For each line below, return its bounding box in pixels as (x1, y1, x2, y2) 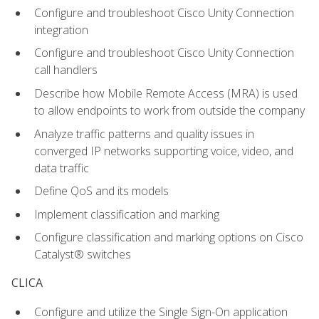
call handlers (34, 62, 98, 78)
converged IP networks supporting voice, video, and (34, 142, 293, 159)
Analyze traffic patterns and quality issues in (34, 125, 254, 142)
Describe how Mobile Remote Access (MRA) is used (34, 85, 298, 101)
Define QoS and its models (34, 183, 169, 199)
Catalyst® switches (34, 246, 131, 263)
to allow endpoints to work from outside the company (34, 102, 305, 118)
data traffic (34, 159, 89, 176)
